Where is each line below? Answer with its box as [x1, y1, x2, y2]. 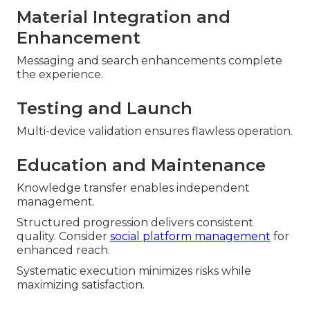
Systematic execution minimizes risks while [17, 264, 251, 278]
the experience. [17, 68, 103, 82]
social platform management [110, 230, 271, 244]
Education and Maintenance [17, 155, 266, 176]
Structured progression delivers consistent [17, 216, 253, 230]
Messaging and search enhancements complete [17, 54, 282, 68]
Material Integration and [17, 7, 230, 28]
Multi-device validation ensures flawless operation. [17, 125, 293, 138]
